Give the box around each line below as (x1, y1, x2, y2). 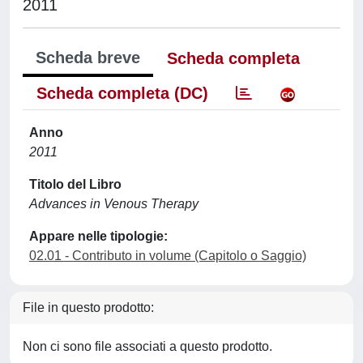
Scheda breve (36, 49, 140, 66)
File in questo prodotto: (23, 301, 154, 314)
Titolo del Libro (29, 177, 122, 191)
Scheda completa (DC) (36, 84, 208, 102)
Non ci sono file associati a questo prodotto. (23, 340, 272, 353)
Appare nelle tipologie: (29, 229, 168, 243)
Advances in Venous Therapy (29, 197, 199, 211)
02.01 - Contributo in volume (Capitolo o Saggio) (29, 249, 306, 263)
